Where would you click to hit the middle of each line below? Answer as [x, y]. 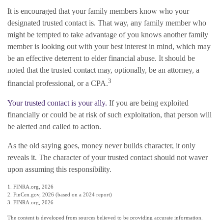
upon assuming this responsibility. [59, 169]
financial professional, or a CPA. [58, 83]
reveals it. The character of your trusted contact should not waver [108, 157]
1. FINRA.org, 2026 [30, 186]
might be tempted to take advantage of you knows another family [108, 35]
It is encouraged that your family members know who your [98, 11]
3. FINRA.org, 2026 [30, 202]
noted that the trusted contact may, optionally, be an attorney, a [103, 70]
